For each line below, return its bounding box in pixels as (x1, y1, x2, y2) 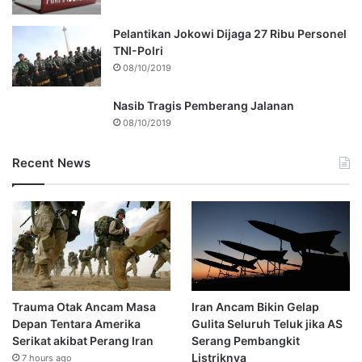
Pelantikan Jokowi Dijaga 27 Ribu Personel (113, 26, 347, 40)
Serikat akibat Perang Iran (12, 333, 154, 347)
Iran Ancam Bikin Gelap (191, 299, 319, 314)
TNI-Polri (113, 43, 163, 57)
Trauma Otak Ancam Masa (12, 299, 156, 314)
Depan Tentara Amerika (12, 316, 141, 330)
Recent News (12, 154, 90, 170)
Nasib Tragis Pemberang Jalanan (113, 98, 294, 112)
